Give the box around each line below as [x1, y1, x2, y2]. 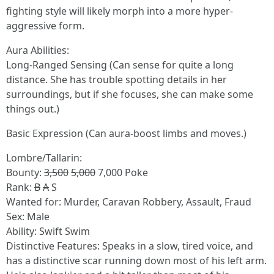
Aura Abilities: [6, 43, 69, 57]
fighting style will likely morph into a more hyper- [6, 4, 233, 18]
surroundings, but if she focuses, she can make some [6, 87, 253, 101]
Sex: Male [6, 210, 50, 223]
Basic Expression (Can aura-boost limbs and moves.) [6, 127, 246, 140]
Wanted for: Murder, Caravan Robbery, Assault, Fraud [6, 195, 251, 209]
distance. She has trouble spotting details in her [6, 73, 227, 86]
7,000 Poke [95, 166, 148, 179]
